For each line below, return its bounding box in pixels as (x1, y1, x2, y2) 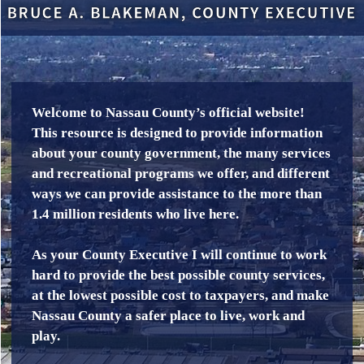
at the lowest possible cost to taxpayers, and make (32, 287, 330, 303)
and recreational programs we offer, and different (32, 166, 331, 182)
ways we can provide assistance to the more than (32, 186, 323, 202)
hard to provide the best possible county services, (32, 266, 326, 283)
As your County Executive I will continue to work (32, 246, 327, 262)
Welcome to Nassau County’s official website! (32, 105, 305, 121)
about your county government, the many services (32, 145, 331, 162)
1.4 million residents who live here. (32, 206, 240, 223)
